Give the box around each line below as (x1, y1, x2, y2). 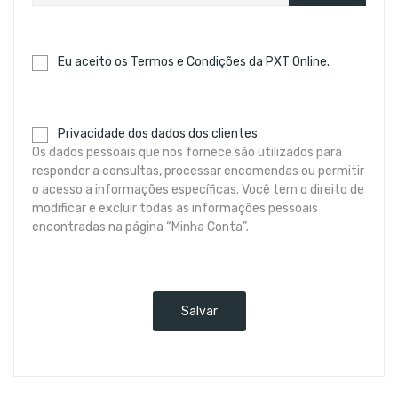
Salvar (180, 304, 218, 320)
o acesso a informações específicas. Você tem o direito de (32, 182, 364, 198)
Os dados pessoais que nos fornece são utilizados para (32, 145, 342, 161)
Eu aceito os (55, 54, 131, 70)
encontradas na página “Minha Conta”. (32, 219, 249, 235)
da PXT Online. (246, 54, 330, 70)
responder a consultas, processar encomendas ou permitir (32, 163, 364, 179)
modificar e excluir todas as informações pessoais (32, 201, 318, 217)
